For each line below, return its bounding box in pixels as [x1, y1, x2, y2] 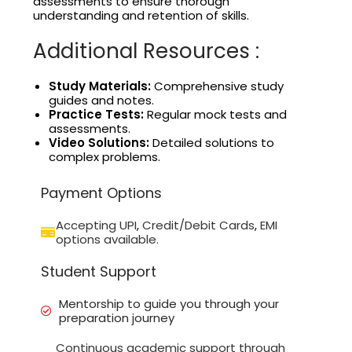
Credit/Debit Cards [142, 217, 255, 234]
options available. [56, 231, 159, 248]
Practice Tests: [49, 106, 145, 123]
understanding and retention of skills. [33, 7, 250, 24]
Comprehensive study [151, 78, 284, 95]
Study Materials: [49, 78, 152, 95]
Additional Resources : [33, 37, 260, 66]
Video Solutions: [49, 134, 150, 152]
